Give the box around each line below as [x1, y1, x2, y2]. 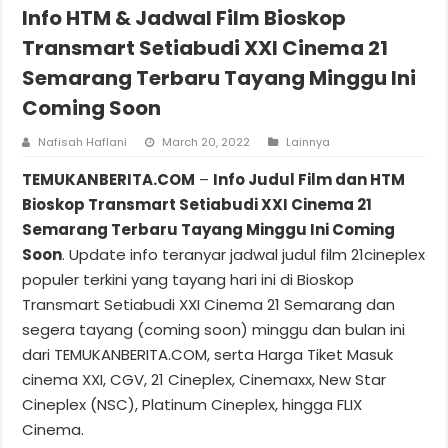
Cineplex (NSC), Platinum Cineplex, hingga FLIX [22, 393, 363, 415]
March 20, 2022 [162, 133, 251, 150]
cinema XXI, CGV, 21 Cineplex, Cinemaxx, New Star [22, 368, 387, 390]
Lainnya [286, 133, 331, 150]
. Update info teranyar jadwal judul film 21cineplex [62, 243, 426, 265]
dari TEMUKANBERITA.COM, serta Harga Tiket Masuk [22, 343, 394, 365]
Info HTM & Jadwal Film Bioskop [22, 3, 347, 32]
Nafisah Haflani [38, 133, 128, 150]
